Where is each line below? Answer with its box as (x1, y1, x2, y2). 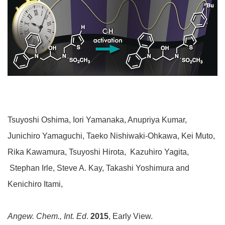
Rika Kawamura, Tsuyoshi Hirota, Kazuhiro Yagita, (8, 147, 189, 156)
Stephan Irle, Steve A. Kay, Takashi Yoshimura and (8, 163, 189, 172)
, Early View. (108, 211, 153, 220)
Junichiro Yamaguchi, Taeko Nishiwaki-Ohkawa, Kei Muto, (8, 131, 215, 140)
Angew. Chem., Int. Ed (8, 211, 86, 220)
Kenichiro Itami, (8, 179, 63, 188)
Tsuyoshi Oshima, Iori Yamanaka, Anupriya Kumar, (8, 115, 187, 124)
